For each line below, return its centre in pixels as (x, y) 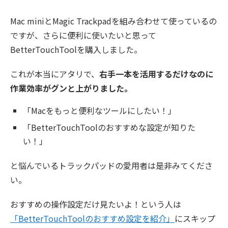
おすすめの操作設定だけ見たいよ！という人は (96, 204)
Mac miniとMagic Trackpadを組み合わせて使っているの (113, 21)
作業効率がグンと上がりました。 (71, 88)
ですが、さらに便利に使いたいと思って (83, 35)
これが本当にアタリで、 (55, 74)
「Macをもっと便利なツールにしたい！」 (99, 111)
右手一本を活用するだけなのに (156, 74)
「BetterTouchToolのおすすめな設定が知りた (109, 127)
